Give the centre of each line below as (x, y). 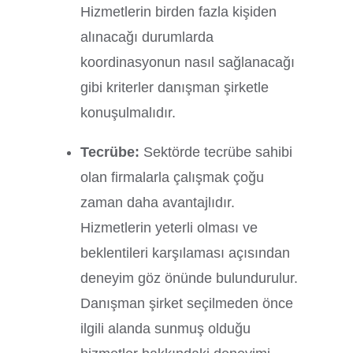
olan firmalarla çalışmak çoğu (173, 177)
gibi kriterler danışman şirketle (175, 87)
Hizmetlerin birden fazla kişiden (179, 11)
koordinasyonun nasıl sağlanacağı (188, 62)
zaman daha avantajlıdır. (158, 202)
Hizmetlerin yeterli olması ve (169, 227)
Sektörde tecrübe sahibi (218, 152)
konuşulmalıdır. (128, 112)
